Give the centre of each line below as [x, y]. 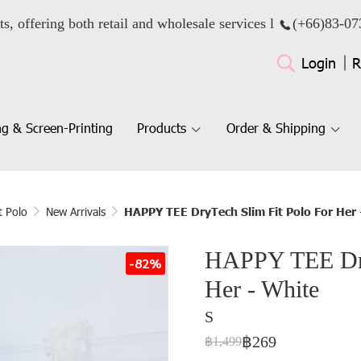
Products [162, 128]
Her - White [262, 289]
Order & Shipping [276, 128]
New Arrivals [76, 212]
